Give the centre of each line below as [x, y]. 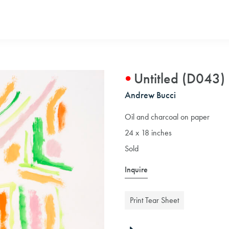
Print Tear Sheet [154, 200]
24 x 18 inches [148, 133]
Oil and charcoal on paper [167, 117]
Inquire [136, 169]
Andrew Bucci [150, 95]
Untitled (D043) [179, 78]
